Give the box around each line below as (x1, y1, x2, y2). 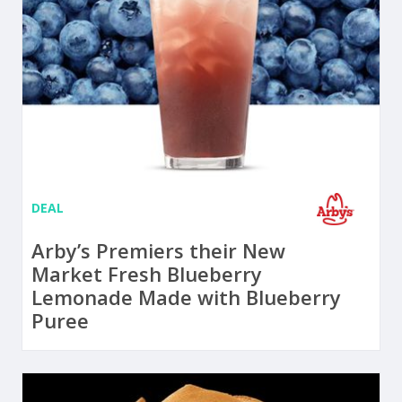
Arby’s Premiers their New (31, 236, 285, 264)
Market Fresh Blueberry (31, 259, 262, 287)
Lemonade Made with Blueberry (31, 283, 341, 310)
